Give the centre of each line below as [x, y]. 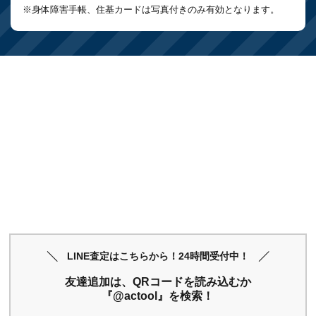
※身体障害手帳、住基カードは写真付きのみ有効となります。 [151, 10]
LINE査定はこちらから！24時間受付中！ [158, 256]
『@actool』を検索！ [158, 296]
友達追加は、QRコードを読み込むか [158, 282]
